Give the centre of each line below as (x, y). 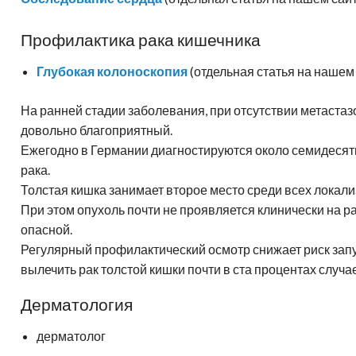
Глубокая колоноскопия (112, 72)
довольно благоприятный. (97, 130)
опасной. (46, 230)
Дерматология (77, 304)
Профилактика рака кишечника (141, 40)
